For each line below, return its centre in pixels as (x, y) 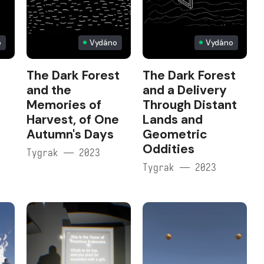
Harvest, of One (72, 119)
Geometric (175, 134)
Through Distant (189, 105)
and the (49, 90)
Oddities (168, 149)
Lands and (172, 119)
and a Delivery (184, 90)
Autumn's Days (70, 134)
